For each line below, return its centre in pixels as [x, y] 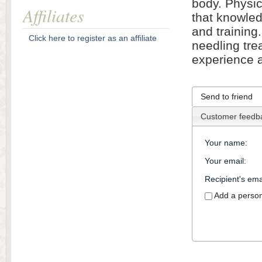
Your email [224, 161]
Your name [225, 142]
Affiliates [54, 15]
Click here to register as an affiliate [93, 38]
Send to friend [227, 96]
